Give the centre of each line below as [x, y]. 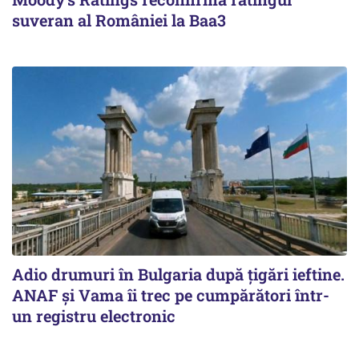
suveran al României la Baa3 [119, 20]
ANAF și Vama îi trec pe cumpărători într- [171, 294]
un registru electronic [94, 315]
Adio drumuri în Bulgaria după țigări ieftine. [178, 274]
